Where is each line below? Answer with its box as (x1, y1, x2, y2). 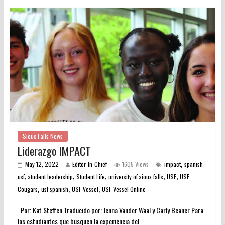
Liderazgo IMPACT (17, 142, 90, 159)
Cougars (17, 184, 38, 193)
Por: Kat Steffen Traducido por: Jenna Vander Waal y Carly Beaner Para (17, 204, 203, 215)
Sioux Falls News (22, 131, 63, 140)
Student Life (76, 172, 105, 181)
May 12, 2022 (25, 159, 59, 168)
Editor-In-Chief (72, 159, 107, 168)
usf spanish (41, 184, 68, 193)
